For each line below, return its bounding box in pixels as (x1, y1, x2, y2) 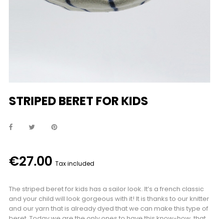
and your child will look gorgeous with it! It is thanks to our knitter (9, 194, 209, 203)
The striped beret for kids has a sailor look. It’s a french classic (9, 184, 204, 194)
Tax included (55, 159, 94, 168)
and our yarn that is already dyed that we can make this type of (9, 204, 208, 213)
